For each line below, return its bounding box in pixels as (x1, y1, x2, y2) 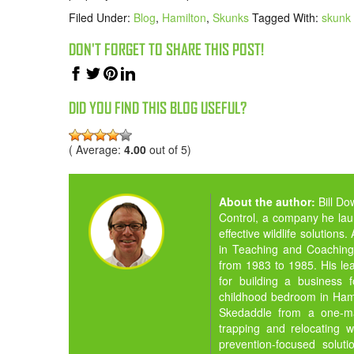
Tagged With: (252, 9, 322, 26)
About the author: (218, 193, 319, 209)
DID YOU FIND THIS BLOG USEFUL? (69, 99, 247, 118)
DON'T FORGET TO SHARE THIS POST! (69, 40, 264, 59)
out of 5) (146, 141, 191, 157)
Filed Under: (69, 9, 134, 26)
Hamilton (162, 9, 206, 26)
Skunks (213, 9, 249, 26)
